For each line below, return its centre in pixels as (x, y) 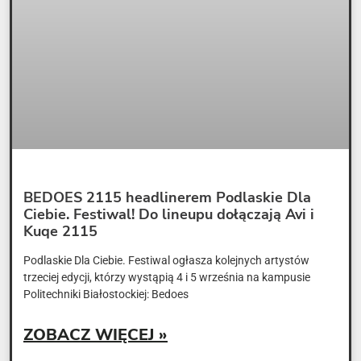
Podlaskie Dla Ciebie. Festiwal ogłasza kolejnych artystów (166, 260)
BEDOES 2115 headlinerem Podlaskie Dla (167, 197)
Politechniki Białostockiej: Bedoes (106, 294)
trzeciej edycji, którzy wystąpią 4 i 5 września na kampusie (167, 277)
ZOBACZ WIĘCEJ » (95, 334)
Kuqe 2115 (60, 231)
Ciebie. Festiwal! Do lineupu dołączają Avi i (169, 214)
